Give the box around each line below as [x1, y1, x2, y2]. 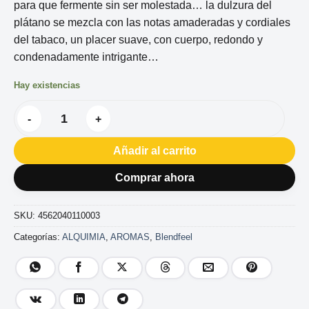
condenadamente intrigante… [14, 51, 159, 63]
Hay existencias [14, 80, 80, 91]
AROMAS [110, 232, 150, 243]
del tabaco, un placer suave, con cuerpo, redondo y [14, 34, 263, 46]
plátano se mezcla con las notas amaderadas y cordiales [14, 17, 290, 29]
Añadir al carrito [112, 144, 197, 157]
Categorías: [14, 232, 62, 243]
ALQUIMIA [62, 232, 106, 243]
